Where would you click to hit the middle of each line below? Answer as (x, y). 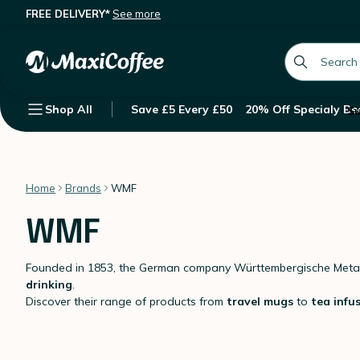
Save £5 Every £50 (182, 109)
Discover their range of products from (126, 301)
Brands (83, 188)
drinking (49, 284)
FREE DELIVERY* (68, 14)
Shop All (69, 109)
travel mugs (262, 301)
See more (137, 14)
